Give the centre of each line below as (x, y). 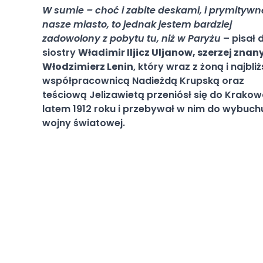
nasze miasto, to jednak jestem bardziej (137, 24)
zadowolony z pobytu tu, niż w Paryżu (131, 38)
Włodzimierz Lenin (88, 67)
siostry (60, 53)
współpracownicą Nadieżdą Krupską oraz (143, 81)
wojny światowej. (84, 123)
